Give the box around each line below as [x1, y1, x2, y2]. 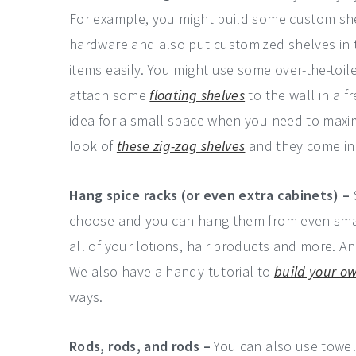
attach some [69, 86, 150, 104]
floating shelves [149, 86, 246, 104]
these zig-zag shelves [116, 137, 246, 155]
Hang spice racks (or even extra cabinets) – [69, 186, 350, 204]
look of [69, 137, 117, 155]
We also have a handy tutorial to [69, 262, 274, 281]
